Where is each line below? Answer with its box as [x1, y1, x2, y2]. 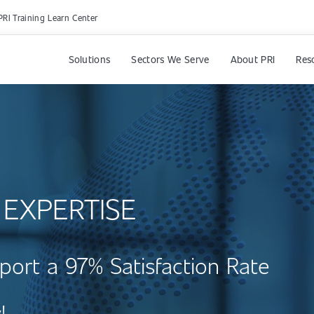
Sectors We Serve [131, 52, 210, 66]
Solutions [68, 52, 111, 66]
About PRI [230, 52, 275, 66]
